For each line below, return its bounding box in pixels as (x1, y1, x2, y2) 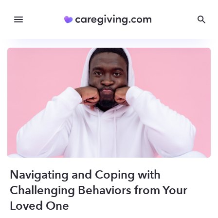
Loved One (10, 198, 69, 215)
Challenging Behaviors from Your (10, 182, 187, 199)
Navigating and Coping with (10, 167, 161, 183)
